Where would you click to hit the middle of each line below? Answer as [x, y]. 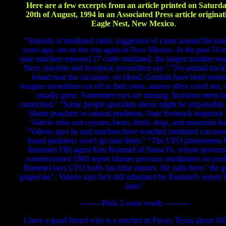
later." [135, 186]
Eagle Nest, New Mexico [133, 23]
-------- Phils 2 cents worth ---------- [135, 203]
